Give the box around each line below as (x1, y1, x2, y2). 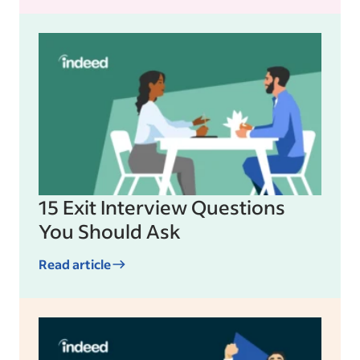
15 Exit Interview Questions (39, 194, 285, 220)
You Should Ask (39, 219, 181, 244)
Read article (39, 256, 111, 273)
